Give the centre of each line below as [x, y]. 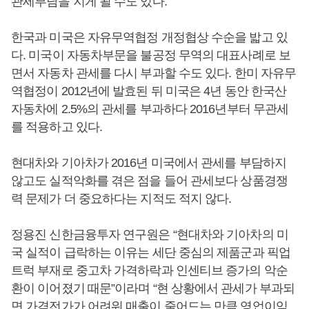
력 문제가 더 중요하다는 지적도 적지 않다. [123, 199]
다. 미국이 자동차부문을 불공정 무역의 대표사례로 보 [151, 56]
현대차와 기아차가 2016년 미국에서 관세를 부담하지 [149, 163]
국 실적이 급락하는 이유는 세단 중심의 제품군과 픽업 [151, 253]
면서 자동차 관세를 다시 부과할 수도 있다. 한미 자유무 [154, 73]
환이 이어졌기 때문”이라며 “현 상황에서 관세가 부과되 [153, 289]
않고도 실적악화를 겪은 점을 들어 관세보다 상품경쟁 [149, 181]
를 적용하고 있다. [57, 127]
